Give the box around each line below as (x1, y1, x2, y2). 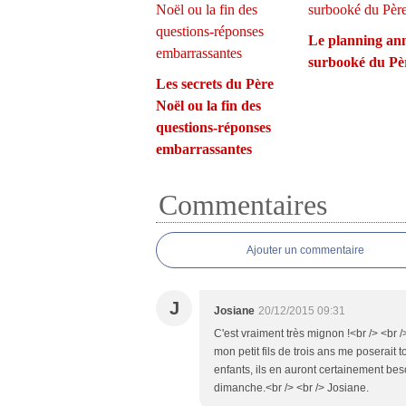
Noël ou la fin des (156, 98, 261, 113)
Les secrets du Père (156, 76, 274, 92)
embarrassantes (156, 141, 252, 157)
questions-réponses (156, 120, 271, 135)
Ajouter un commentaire (246, 244, 364, 256)
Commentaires (159, 188, 327, 221)
